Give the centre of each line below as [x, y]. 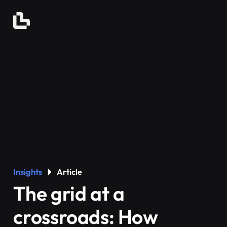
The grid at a [69, 193]
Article [69, 172]
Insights [28, 172]
